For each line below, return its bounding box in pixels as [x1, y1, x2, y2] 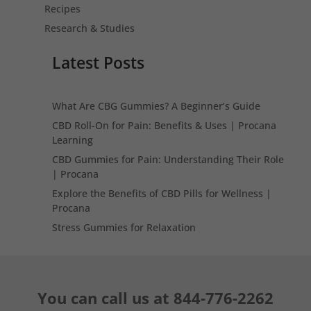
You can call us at [37, 287, 174, 309]
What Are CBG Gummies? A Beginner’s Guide [52, 99, 261, 113]
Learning [52, 133, 94, 147]
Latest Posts [52, 51, 145, 74]
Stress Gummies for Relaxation [52, 221, 196, 235]
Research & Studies [44, 22, 135, 35]
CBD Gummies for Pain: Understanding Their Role [52, 153, 285, 167]
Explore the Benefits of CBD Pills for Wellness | [52, 187, 272, 201]
